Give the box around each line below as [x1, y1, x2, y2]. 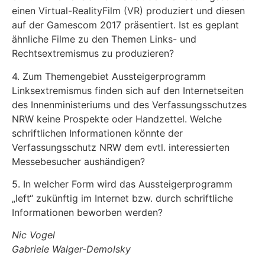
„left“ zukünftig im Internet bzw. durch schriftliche [12, 192, 233, 204]
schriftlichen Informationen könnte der [12, 127, 183, 139]
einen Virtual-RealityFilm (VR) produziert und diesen [12, 5, 245, 17]
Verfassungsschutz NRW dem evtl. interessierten [12, 141, 230, 153]
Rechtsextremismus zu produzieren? [12, 47, 174, 60]
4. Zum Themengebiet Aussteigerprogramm [12, 70, 206, 82]
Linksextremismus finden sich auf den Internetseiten [12, 84, 244, 96]
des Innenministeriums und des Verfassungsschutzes [12, 98, 247, 111]
